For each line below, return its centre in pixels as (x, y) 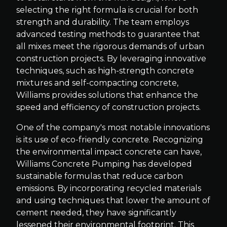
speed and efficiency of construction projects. (108, 107)
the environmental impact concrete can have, (109, 152)
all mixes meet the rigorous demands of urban (110, 46)
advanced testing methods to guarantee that (108, 34)
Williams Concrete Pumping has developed (104, 164)
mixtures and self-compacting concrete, (97, 83)
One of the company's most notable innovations (113, 127)
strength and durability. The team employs (103, 22)
